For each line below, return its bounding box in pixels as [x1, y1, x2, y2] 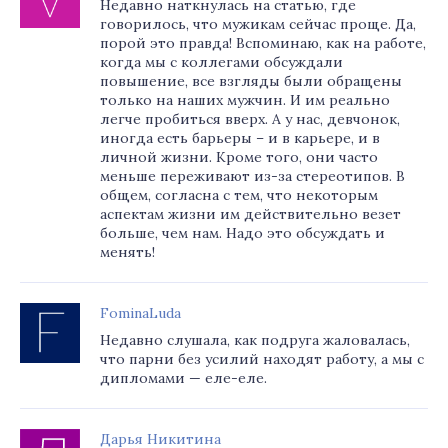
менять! [100, 243, 155, 261]
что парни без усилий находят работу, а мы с [100, 350, 424, 368]
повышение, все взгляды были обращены [100, 72, 402, 90]
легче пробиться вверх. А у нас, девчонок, [100, 110, 400, 128]
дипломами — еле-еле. [100, 369, 267, 387]
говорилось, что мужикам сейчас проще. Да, [100, 15, 416, 33]
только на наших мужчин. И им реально [100, 91, 390, 109]
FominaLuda [100, 304, 181, 322]
